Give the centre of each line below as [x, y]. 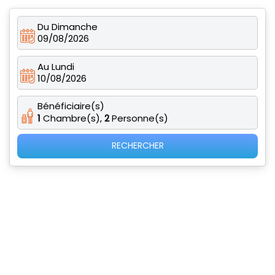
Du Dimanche [68, 26]
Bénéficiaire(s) [71, 106]
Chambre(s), [72, 118]
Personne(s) [140, 118]
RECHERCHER [137, 145]
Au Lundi [56, 66]
